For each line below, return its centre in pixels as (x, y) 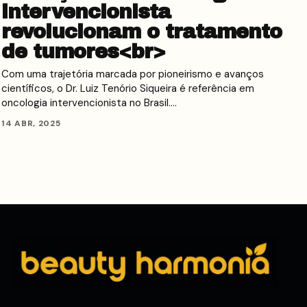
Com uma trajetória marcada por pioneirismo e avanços (133, 74)
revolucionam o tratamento (142, 32)
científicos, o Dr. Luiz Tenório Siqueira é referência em (128, 88)
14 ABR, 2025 (31, 123)
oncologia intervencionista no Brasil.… (89, 102)
